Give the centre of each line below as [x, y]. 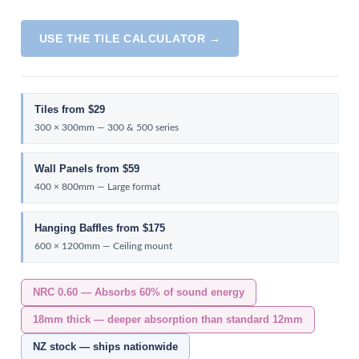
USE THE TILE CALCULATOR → [129, 38]
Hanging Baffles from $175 [99, 228]
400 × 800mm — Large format [97, 187]
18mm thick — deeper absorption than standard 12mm [167, 319]
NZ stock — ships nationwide [105, 347]
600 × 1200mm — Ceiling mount [103, 246]
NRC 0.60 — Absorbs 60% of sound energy [138, 292]
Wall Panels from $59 [87, 169]
